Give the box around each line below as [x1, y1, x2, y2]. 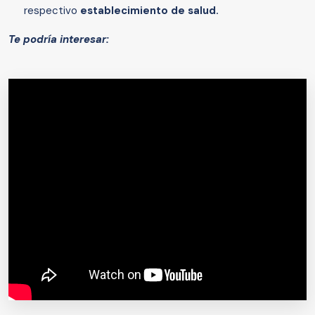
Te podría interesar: [8, 32, 112, 46]
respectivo [24, 3, 80, 18]
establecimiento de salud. [80, 3, 221, 18]
